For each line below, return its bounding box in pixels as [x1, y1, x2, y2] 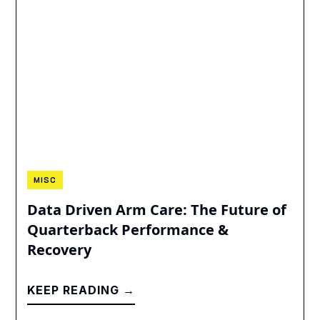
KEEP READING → [27, 283, 136, 298]
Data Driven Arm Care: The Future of [27, 200, 287, 220]
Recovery [27, 240, 92, 260]
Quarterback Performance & [27, 220, 229, 240]
